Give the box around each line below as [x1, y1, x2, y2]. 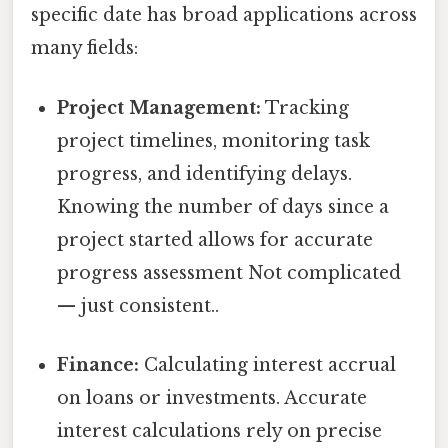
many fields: [31, 37, 138, 60]
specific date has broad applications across [31, 4, 417, 27]
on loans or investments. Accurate [57, 386, 368, 409]
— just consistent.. [57, 294, 220, 317]
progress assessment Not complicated [57, 261, 402, 284]
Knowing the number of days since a [57, 195, 390, 218]
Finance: [57, 353, 140, 376]
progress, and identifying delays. [57, 162, 353, 185]
